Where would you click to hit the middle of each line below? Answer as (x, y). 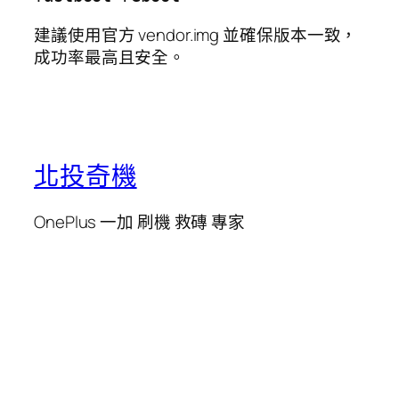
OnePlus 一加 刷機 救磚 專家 (140, 222)
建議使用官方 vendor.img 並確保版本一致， (196, 34)
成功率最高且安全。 (110, 57)
